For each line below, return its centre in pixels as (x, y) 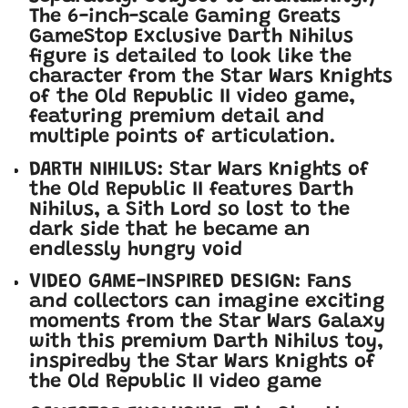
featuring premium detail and (177, 118)
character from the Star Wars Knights (211, 78)
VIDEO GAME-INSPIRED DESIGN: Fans (190, 283)
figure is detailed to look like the (190, 58)
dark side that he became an (170, 230)
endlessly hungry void (136, 250)
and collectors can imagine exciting (207, 303)
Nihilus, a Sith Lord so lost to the (189, 210)
